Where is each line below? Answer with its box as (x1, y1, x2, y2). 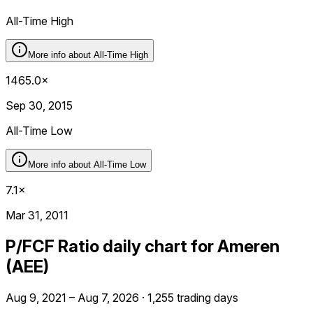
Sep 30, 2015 (6, 98, 73, 112)
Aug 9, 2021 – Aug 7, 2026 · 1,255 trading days (6, 290, 238, 305)
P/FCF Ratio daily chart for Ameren (6, 235, 279, 256)
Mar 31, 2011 (6, 208, 68, 222)
